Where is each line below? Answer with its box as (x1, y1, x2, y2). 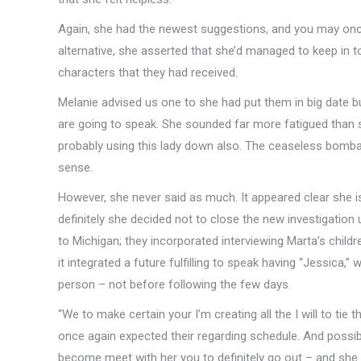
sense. (58, 160, 93, 175)
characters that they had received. (58, 65, 238, 80)
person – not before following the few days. (58, 277, 291, 292)
